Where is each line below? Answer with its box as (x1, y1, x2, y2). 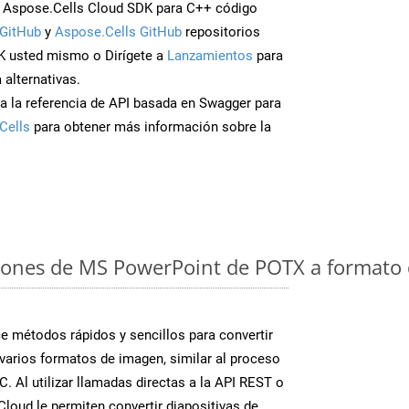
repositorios (182, 23, 260, 40)
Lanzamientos (167, 47, 253, 64)
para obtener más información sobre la (30, 118, 271, 135)
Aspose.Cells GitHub (55, 23, 182, 40)
